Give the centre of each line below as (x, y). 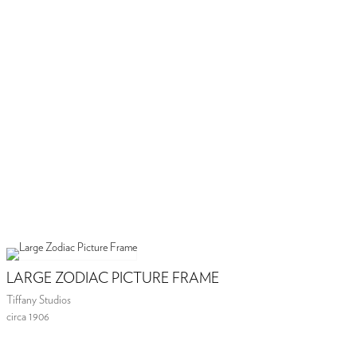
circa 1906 (28, 318)
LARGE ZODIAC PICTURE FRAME (113, 279)
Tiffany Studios (39, 301)
